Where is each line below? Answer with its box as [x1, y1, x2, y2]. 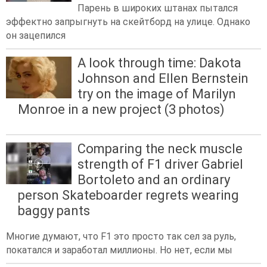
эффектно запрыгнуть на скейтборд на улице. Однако [6, 15, 250, 27]
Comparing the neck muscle [77, 141, 243, 156]
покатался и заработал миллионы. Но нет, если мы [6, 244, 232, 256]
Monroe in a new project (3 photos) [18, 101, 225, 117]
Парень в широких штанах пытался [77, 2, 238, 14]
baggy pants [18, 203, 90, 218]
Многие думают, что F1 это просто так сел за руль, [6, 230, 236, 242]
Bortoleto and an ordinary [77, 172, 230, 187]
